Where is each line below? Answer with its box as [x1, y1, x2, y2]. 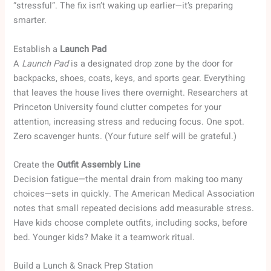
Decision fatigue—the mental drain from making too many [13, 173, 243, 186]
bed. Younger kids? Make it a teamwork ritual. [13, 231, 195, 244]
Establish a [13, 42, 60, 56]
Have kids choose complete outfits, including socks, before [13, 217, 248, 230]
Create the [13, 158, 57, 172]
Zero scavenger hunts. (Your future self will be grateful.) [13, 129, 237, 143]
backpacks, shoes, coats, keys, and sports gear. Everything [13, 71, 246, 85]
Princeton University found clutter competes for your [13, 100, 222, 114]
